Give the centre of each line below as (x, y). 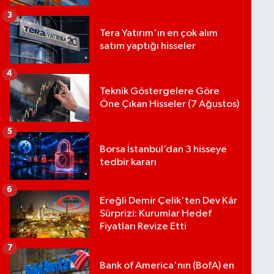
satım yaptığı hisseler (147, 46)
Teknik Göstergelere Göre (159, 91)
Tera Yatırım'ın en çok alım (158, 33)
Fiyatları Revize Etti (143, 227)
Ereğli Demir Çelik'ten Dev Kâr (168, 201)
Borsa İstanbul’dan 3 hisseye (163, 149)
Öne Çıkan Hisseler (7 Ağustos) (169, 104)
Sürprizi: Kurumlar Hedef (155, 214)
